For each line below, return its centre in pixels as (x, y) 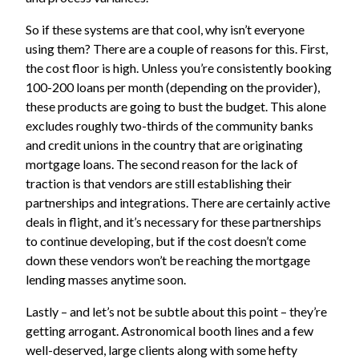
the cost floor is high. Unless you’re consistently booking (179, 68)
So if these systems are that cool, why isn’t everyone (165, 30)
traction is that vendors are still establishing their (159, 184)
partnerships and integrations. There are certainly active (178, 203)
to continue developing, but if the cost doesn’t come (166, 241)
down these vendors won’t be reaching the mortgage (168, 260)
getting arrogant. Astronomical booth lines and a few (169, 331)
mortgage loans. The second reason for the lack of (162, 164)
